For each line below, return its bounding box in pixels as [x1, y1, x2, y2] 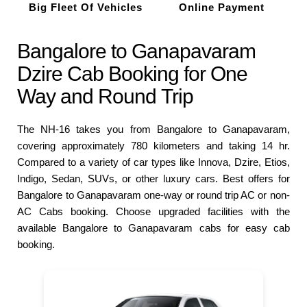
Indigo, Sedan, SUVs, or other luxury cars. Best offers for [17, 173, 290, 185]
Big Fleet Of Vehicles [28, 1, 143, 14]
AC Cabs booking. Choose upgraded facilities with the [17, 206, 290, 218]
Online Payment [178, 1, 265, 14]
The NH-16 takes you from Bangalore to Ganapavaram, [17, 123, 290, 136]
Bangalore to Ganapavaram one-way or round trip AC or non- [17, 189, 290, 201]
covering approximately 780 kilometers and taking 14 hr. [17, 140, 290, 152]
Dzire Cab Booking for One [17, 62, 248, 86]
